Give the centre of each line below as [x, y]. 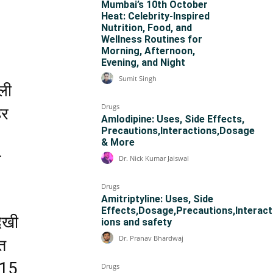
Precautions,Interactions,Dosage [178, 131]
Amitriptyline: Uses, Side [157, 199]
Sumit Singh [138, 79]
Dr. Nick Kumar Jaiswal [154, 158]
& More [118, 142]
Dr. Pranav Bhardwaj [151, 238]
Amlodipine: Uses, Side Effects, [173, 119]
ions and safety [136, 222]
